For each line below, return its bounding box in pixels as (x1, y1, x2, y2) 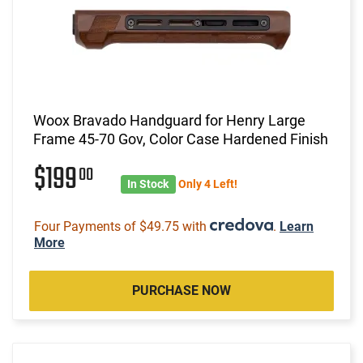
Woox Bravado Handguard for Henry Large (33, 111, 305, 129)
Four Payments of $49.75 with (34, 218, 210, 234)
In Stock (127, 177, 169, 190)
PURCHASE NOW (132, 282, 231, 298)
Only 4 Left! (177, 177, 237, 190)
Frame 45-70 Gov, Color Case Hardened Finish (33, 130, 328, 147)
